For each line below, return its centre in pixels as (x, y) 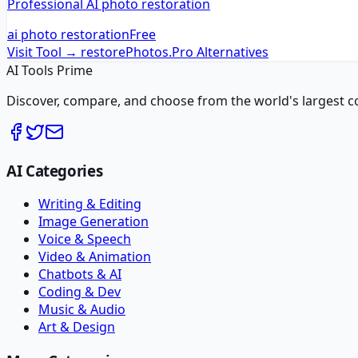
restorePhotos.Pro (137, 52)
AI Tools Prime (50, 70)
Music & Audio (82, 310)
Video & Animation (95, 257)
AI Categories (55, 170)
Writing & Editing (90, 204)
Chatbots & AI (80, 274)
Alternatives (231, 52)
